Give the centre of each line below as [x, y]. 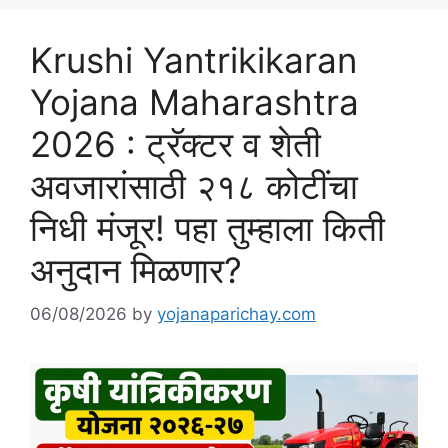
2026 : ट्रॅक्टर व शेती [175, 143]
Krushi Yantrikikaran [193, 59]
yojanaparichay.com [236, 314]
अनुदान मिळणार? [136, 269]
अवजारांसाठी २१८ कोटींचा [194, 185]
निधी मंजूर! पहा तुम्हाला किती [207, 227]
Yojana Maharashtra [194, 101]
